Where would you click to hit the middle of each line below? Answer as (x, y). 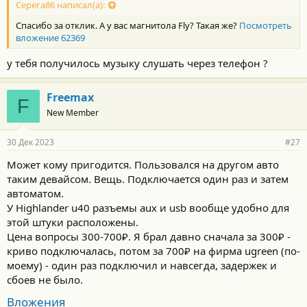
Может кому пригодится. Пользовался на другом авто (143, 165)
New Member (73, 113)
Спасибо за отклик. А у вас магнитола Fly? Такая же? (127, 25)
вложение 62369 (50, 37)
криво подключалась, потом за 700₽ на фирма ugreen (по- (153, 251)
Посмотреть (266, 25)
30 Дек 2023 (30, 143)
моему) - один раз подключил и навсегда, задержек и (142, 266)
